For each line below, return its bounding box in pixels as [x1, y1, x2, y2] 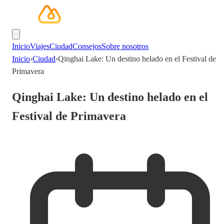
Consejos [72, 42, 101, 50]
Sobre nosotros [101, 42, 148, 50]
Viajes [30, 42, 49, 50]
